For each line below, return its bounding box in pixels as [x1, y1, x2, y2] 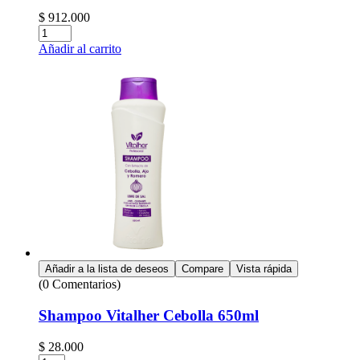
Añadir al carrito [39, 42, 121, 56]
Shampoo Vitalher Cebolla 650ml [39, 306, 259, 324]
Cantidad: [38, 24, 87, 39]
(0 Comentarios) [39, 277, 121, 292]
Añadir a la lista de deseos [45, 263, 169, 276]
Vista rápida [236, 263, 292, 276]
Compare [182, 263, 223, 276]
